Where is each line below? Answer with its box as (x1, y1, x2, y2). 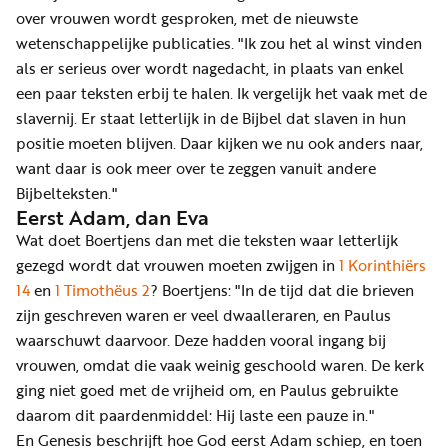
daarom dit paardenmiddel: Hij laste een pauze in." (16, 404, 374, 427)
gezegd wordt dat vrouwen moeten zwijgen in (16, 254, 339, 277)
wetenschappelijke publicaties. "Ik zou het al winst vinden (16, 32, 422, 55)
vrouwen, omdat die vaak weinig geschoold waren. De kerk (16, 354, 424, 377)
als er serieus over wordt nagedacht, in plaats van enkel (16, 57, 404, 80)
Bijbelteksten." (16, 182, 117, 205)
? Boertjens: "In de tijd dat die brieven (151, 279, 414, 302)
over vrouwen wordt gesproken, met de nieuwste (16, 7, 358, 30)
